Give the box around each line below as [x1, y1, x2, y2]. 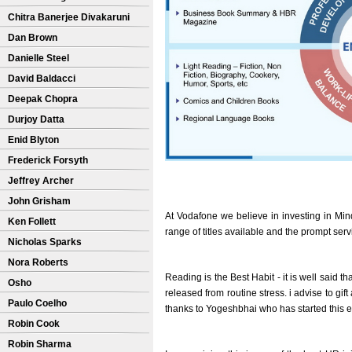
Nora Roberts [8, 257, 68, 268]
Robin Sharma [8, 339, 71, 350]
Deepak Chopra [8, 93, 78, 104]
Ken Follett [8, 216, 56, 227]
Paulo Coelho [8, 298, 67, 309]
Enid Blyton [8, 134, 59, 145]
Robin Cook [8, 318, 60, 329]
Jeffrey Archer [8, 175, 74, 186]
